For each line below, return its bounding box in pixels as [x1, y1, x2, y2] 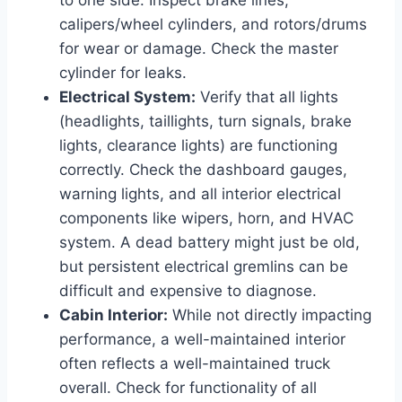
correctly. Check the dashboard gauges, [59, 160, 347, 179]
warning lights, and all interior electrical [59, 184, 341, 203]
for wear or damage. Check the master [59, 39, 338, 57]
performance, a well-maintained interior [59, 329, 345, 348]
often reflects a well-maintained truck [59, 354, 330, 372]
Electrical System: [59, 87, 196, 106]
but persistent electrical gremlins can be [59, 257, 348, 275]
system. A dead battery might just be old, [59, 232, 360, 251]
